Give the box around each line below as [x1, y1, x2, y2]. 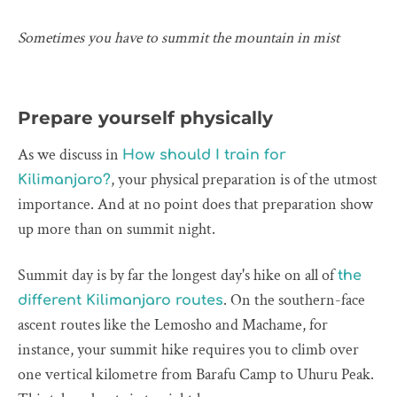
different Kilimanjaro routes [18, 292, 223, 308]
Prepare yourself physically [18, 106, 273, 128]
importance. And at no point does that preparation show [18, 193, 373, 214]
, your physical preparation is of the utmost [111, 168, 378, 190]
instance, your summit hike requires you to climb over [18, 339, 359, 360]
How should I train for [122, 146, 286, 163]
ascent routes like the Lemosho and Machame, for [18, 314, 328, 335]
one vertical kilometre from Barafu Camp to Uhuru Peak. [18, 363, 374, 385]
